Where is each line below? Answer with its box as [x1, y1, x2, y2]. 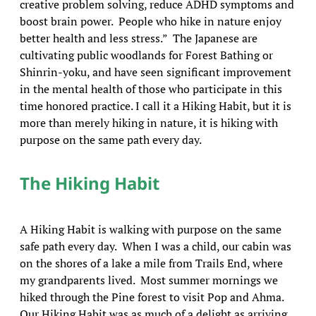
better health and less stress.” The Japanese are [19, 30, 257, 46]
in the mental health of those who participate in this [19, 81, 282, 97]
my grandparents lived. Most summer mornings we [19, 272, 278, 288]
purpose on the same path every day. [19, 132, 202, 147]
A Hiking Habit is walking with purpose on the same [19, 221, 281, 237]
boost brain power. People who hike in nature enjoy [19, 13, 281, 29]
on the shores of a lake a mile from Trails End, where [19, 255, 283, 271]
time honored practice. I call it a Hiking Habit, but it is [19, 98, 291, 114]
